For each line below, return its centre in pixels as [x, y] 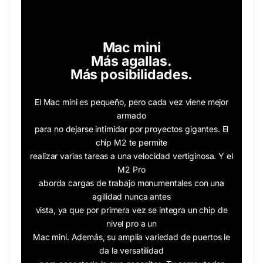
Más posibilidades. [131, 75]
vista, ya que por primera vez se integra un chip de [131, 210]
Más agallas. [131, 61]
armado [131, 116]
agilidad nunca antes [131, 197]
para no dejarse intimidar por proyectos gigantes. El [131, 129]
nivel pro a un [131, 224]
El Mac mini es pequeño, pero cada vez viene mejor [131, 102]
